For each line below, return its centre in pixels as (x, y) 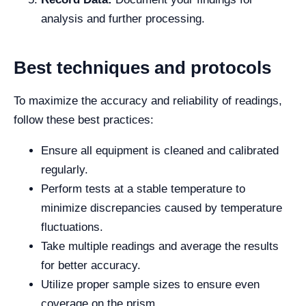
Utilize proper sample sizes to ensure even (150, 285)
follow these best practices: (84, 120)
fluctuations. (72, 227)
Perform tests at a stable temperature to (143, 189)
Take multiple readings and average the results (160, 247)
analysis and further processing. (123, 19)
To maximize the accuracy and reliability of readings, (148, 101)
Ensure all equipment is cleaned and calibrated (160, 151)
